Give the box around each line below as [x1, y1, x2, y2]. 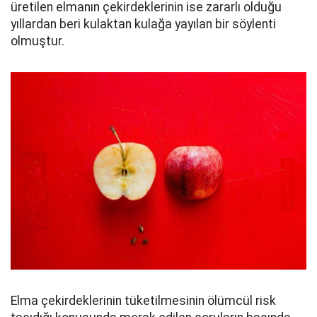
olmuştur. [11, 34, 64, 48]
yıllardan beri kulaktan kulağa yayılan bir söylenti [11, 17, 276, 31]
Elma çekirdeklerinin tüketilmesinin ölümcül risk [11, 293, 276, 308]
